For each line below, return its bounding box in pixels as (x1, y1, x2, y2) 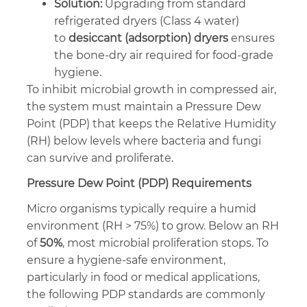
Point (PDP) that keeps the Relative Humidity (27, 116, 276, 130)
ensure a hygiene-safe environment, (27, 253, 225, 267)
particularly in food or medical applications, (27, 270, 260, 284)
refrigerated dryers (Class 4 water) (54, 14, 239, 27)
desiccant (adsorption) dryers (69, 31, 228, 45)
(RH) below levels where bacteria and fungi (27, 134, 261, 147)
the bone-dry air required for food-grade (54, 48, 273, 62)
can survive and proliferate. (27, 151, 176, 164)
